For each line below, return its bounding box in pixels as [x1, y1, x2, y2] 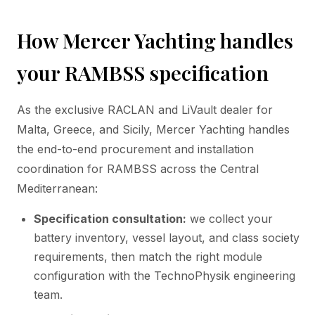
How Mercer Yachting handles [17, 26, 293, 53]
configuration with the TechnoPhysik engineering [34, 268, 295, 283]
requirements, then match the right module [34, 249, 262, 264]
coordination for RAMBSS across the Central [17, 161, 259, 176]
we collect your [186, 211, 273, 226]
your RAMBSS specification [17, 58, 269, 86]
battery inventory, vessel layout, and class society [34, 230, 300, 245]
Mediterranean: [17, 181, 98, 195]
